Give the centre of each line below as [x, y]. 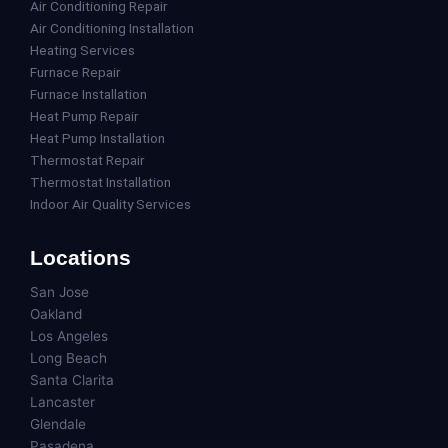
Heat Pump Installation [97, 138]
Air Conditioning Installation [112, 28]
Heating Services [82, 50]
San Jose [59, 292]
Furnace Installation [88, 94]
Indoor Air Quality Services [110, 204]
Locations [80, 257]
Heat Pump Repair [84, 116]
